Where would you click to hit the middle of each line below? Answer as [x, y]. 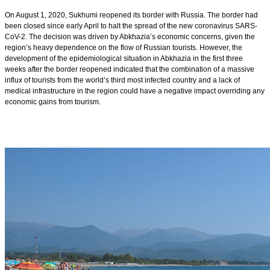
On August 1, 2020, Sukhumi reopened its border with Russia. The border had [131, 15]
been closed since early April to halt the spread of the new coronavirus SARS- [131, 26]
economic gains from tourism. [54, 102]
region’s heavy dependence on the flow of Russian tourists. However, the [124, 48]
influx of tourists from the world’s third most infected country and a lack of [122, 80]
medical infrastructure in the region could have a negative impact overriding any [135, 91]
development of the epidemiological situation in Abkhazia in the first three [124, 59]
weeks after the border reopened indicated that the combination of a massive [130, 70]
